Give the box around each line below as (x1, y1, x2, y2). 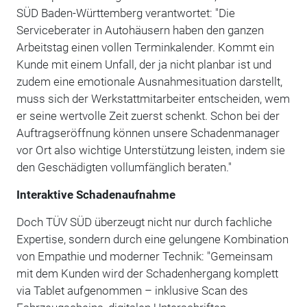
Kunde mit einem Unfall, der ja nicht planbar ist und (16, 57, 271, 71)
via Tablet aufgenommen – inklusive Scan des (16, 283, 248, 297)
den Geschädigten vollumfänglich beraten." (16, 160, 232, 174)
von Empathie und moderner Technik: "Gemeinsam (16, 249, 273, 263)
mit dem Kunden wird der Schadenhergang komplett (16, 266, 278, 280)
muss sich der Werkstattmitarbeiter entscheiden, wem (16, 91, 290, 106)
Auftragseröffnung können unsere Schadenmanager (16, 125, 280, 140)
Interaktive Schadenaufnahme (16, 187, 175, 201)
